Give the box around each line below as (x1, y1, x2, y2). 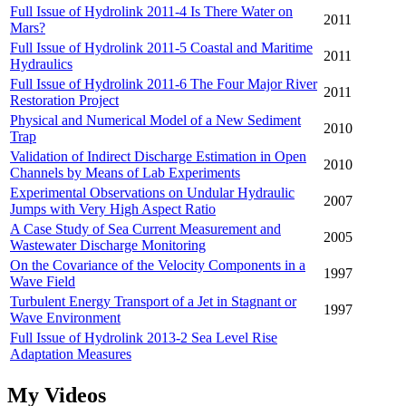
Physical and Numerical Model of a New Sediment (10, 112, 301, 129)
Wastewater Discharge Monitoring (10, 237, 206, 254)
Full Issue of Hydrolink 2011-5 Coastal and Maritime (10, 40, 313, 56)
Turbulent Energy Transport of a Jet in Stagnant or (10, 294, 296, 310)
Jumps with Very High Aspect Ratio (10, 201, 216, 217)
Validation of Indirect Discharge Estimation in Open (10, 149, 306, 165)
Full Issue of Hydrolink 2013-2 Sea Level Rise (10, 330, 277, 346)
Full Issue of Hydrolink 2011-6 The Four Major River (10, 76, 317, 92)
